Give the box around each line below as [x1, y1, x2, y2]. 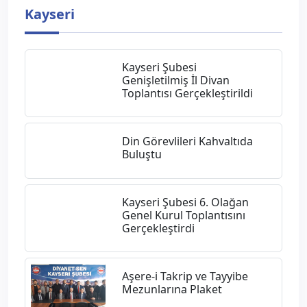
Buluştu [121, 146, 162, 162]
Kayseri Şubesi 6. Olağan [121, 194, 249, 210]
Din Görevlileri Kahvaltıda [121, 133, 253, 149]
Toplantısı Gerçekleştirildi [121, 85, 253, 101]
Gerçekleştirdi [121, 220, 195, 236]
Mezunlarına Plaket [121, 281, 222, 297]
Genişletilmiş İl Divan [121, 72, 230, 88]
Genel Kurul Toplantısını [121, 207, 245, 223]
